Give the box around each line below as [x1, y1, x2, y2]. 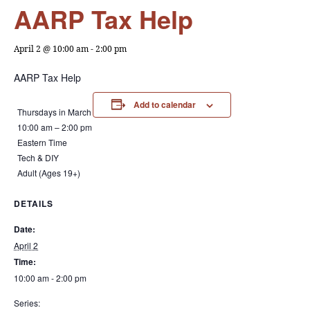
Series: [14, 297, 40, 309]
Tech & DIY [17, 152, 59, 163]
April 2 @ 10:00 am [14, 43, 89, 55]
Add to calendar [133, 98, 196, 111]
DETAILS [14, 197, 53, 210]
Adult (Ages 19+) [17, 167, 80, 179]
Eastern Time [17, 136, 67, 148]
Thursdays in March [17, 106, 91, 118]
